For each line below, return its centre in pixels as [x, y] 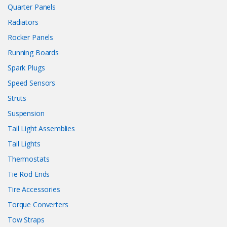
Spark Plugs [26, 67]
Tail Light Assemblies [42, 128]
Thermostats [29, 159]
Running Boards [33, 52]
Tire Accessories [34, 189]
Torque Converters [38, 204]
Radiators [23, 22]
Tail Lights [24, 143]
